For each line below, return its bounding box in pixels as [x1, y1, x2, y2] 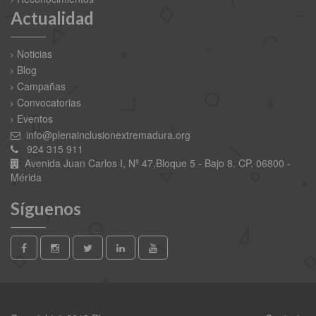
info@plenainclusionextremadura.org [23, 127, 190, 142]
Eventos [17, 111, 53, 126]
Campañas [17, 78, 66, 93]
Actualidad [11, 7, 94, 28]
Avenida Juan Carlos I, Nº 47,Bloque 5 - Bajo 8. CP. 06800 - [22, 155, 291, 170]
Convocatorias [17, 95, 81, 109]
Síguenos [11, 197, 81, 219]
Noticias [17, 46, 52, 61]
